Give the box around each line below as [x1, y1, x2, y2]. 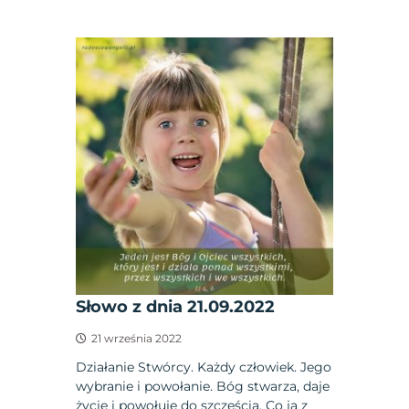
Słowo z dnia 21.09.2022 [76, 296, 276, 317]
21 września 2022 [91, 330, 183, 345]
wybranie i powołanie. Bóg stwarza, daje [76, 377, 330, 394]
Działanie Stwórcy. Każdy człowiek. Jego [76, 358, 332, 375]
